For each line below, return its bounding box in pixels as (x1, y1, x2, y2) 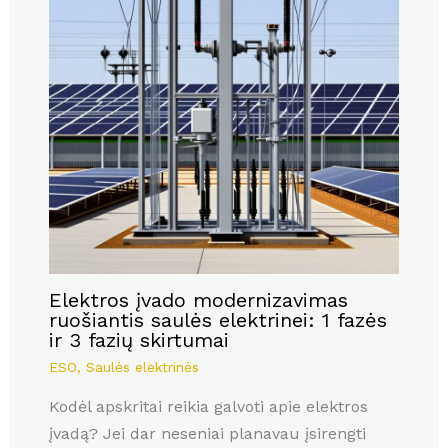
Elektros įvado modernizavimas (48, 288, 348, 313)
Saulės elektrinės (85, 359, 199, 376)
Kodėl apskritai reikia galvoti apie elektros (48, 397, 368, 417)
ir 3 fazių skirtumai (48, 328, 229, 353)
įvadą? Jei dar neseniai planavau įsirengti (48, 424, 366, 444)
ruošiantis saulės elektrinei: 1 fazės (48, 308, 387, 333)
